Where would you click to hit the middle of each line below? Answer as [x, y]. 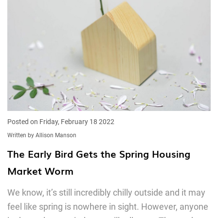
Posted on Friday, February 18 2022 [61, 122]
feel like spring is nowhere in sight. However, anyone [108, 207]
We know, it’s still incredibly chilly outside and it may [106, 192]
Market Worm [40, 170]
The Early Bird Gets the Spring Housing [99, 153]
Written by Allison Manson [42, 135]
